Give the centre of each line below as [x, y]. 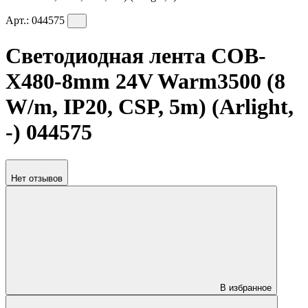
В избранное [246, 288]
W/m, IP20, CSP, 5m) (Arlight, [150, 106]
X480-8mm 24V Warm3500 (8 [145, 81]
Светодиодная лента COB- [136, 55]
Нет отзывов [37, 179]
